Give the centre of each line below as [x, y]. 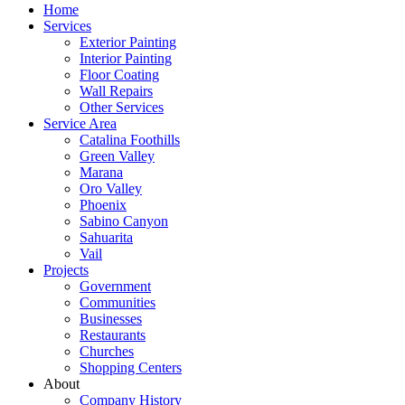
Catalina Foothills [130, 140]
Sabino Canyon [124, 221]
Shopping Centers [131, 367]
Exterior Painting [128, 42]
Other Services [122, 107]
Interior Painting [126, 58]
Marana [101, 172]
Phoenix [103, 205]
